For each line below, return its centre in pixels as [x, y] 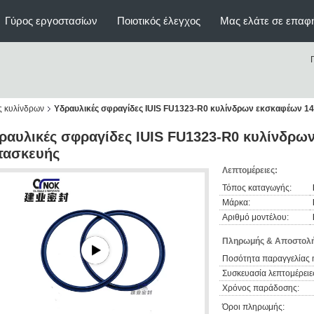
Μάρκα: [236, 203]
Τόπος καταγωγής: [257, 188]
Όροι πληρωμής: [253, 307]
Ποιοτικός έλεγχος [159, 21]
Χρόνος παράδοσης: [261, 288]
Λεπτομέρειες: [250, 170]
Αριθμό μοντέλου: [255, 217]
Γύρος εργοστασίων [51, 21]
